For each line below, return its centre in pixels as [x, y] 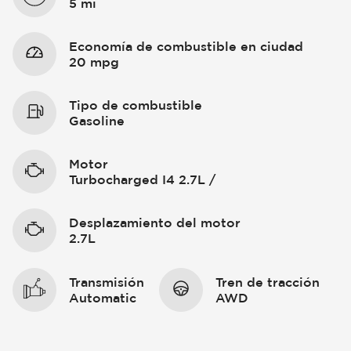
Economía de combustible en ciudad [186, 46]
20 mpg [94, 62]
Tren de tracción [268, 282]
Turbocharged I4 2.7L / [142, 180]
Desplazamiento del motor [155, 223]
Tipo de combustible [136, 105]
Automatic [103, 297]
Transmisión [107, 282]
